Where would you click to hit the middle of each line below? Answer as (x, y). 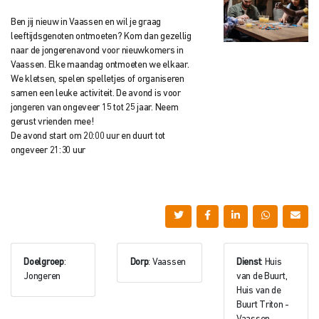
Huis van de (258, 291)
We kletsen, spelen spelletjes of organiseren (98, 79)
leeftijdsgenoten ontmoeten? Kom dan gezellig (101, 36)
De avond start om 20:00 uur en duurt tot (88, 136)
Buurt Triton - (263, 305)
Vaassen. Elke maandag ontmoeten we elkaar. (100, 65)
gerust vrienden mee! (52, 122)
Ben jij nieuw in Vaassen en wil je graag (86, 22)
